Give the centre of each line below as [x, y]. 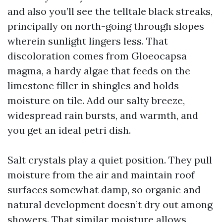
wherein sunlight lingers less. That [88, 41]
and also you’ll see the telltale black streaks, [110, 11]
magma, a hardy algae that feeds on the [99, 71]
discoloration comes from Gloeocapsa [97, 56]
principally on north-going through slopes [106, 26]
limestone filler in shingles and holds [93, 85]
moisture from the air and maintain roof [101, 175]
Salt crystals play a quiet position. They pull [110, 160]
